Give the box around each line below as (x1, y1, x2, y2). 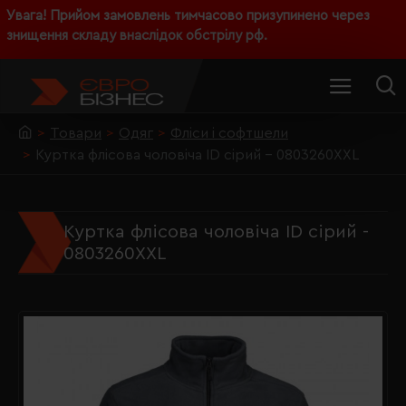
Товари (50, 126, 101, 140)
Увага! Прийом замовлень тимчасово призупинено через (6, 9, 370, 23)
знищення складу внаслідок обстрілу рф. (6, 29, 267, 43)
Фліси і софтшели (170, 126, 288, 140)
